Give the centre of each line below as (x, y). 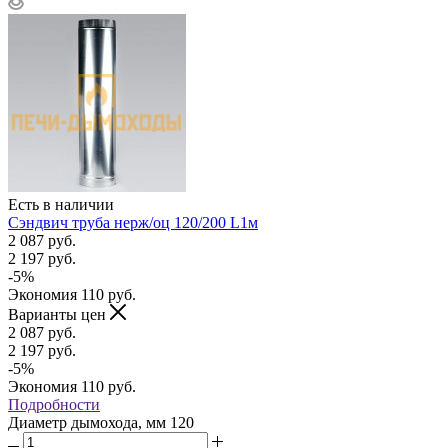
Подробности (54, 404)
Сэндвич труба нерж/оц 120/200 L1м (133, 222)
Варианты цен (59, 314)
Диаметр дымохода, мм (89, 422)
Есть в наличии (61, 204)
